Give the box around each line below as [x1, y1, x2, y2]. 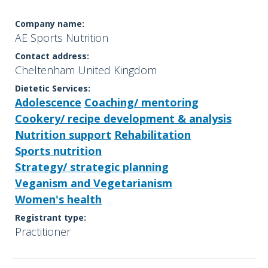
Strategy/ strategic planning [15, 160, 169, 175]
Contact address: [15, 50, 89, 62]
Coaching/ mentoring [84, 95, 199, 110]
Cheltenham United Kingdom [15, 63, 157, 78]
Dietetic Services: [15, 83, 90, 95]
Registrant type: [15, 212, 86, 224]
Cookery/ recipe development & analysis [15, 111, 232, 126]
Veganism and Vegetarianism [15, 176, 172, 191]
